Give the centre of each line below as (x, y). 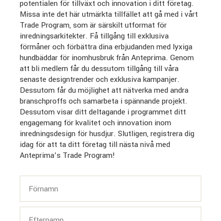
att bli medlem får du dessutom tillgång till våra (99, 69)
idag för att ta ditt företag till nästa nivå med (95, 145)
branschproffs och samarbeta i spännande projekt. (104, 101)
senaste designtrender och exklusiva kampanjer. (100, 79)
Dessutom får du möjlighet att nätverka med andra (104, 90)
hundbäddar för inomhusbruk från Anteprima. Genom (107, 58)
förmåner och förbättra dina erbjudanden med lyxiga (106, 47)
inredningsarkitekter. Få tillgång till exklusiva (94, 36)
